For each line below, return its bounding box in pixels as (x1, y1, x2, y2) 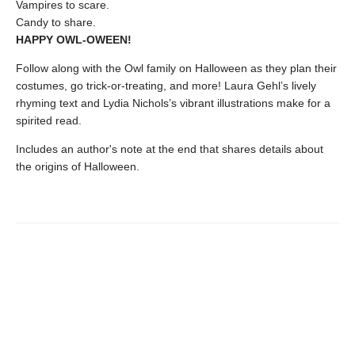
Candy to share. (16, 16, 96, 29)
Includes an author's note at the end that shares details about (16, 143, 323, 155)
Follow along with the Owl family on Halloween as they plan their (16, 62, 337, 74)
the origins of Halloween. (16, 160, 139, 173)
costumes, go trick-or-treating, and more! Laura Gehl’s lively (16, 79, 316, 92)
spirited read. (16, 114, 82, 127)
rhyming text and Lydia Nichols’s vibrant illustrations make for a (16, 97, 330, 109)
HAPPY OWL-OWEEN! (16, 33, 132, 46)
